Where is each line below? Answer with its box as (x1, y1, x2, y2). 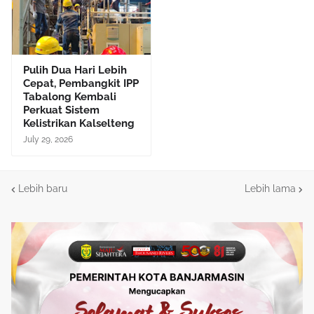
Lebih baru (18, 183, 67, 195)
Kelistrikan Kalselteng (23, 116, 135, 130)
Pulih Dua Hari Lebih (23, 63, 127, 76)
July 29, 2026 (23, 134, 73, 144)
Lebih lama (245, 183, 296, 195)
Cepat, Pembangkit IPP (23, 76, 139, 90)
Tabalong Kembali (23, 90, 116, 103)
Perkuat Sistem (23, 103, 100, 116)
